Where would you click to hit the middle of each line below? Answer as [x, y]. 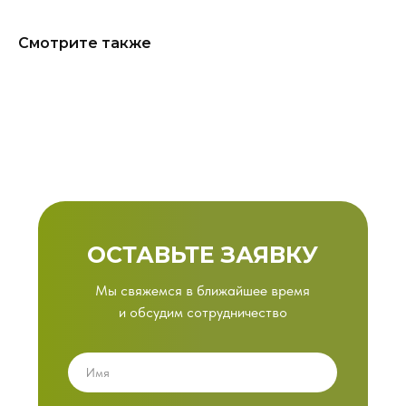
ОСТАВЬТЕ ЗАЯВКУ [203, 255]
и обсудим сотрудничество [203, 312]
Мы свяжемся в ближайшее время [203, 290]
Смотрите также [85, 43]
